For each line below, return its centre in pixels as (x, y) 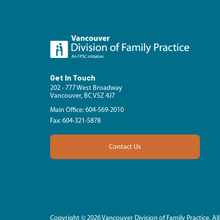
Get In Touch (73, 78)
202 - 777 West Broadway (86, 88)
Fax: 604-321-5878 (75, 121)
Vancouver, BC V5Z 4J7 (82, 96)
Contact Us (125, 147)
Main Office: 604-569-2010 (87, 110)
